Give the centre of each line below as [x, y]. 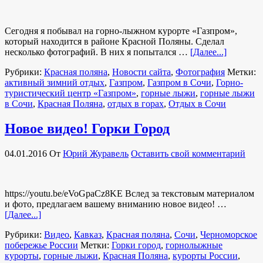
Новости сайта [141, 72]
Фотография [200, 72]
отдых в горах [136, 103]
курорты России [205, 255]
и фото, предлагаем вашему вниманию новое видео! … [116, 204]
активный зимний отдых [55, 82]
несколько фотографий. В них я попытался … [97, 52]
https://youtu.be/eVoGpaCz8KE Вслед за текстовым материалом [129, 193]
